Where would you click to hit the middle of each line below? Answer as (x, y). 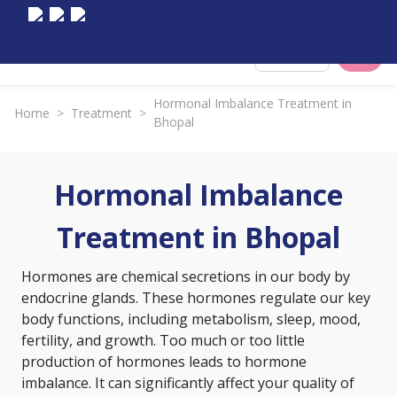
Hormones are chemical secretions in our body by (186, 276)
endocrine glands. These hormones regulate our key (196, 298)
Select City (303, 56)
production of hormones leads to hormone (164, 362)
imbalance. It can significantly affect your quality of (188, 383)
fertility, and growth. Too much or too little (163, 340)
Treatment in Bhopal (198, 237)
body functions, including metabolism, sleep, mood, (191, 319)
